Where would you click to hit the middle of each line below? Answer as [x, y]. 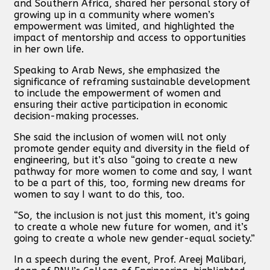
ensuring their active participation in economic [121, 104]
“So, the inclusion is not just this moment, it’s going [132, 215]
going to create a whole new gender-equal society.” [134, 238]
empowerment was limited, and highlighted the [124, 26]
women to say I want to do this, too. [99, 194]
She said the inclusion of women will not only [120, 137]
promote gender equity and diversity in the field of [132, 148]
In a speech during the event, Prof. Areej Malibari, [130, 259]
